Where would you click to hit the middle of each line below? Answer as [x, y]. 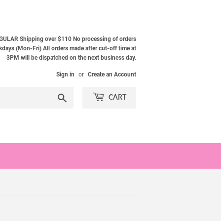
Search [78, 96]
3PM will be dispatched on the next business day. [71, 58]
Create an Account [112, 74]
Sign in [65, 74]
